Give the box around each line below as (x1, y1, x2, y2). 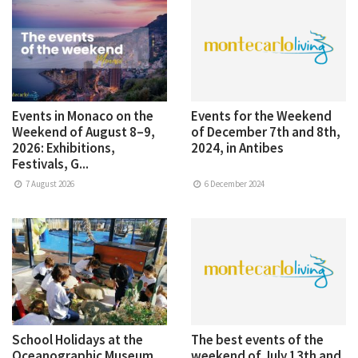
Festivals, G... (12, 154, 89, 173)
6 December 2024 (203, 177, 265, 189)
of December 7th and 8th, (191, 122, 340, 141)
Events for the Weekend (191, 106, 332, 125)
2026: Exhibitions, (12, 138, 115, 157)
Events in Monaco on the (12, 106, 153, 125)
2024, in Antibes (191, 138, 284, 157)
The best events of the (191, 330, 324, 348)
